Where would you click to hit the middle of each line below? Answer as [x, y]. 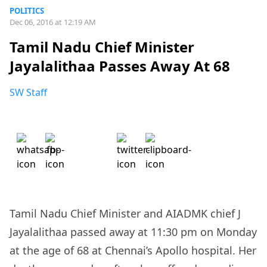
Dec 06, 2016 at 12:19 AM [53, 22]
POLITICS [27, 11]
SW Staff [28, 93]
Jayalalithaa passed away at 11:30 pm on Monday [133, 232]
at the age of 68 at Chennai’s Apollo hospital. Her [133, 251]
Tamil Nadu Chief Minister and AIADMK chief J [125, 214]
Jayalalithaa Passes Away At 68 [120, 66]
